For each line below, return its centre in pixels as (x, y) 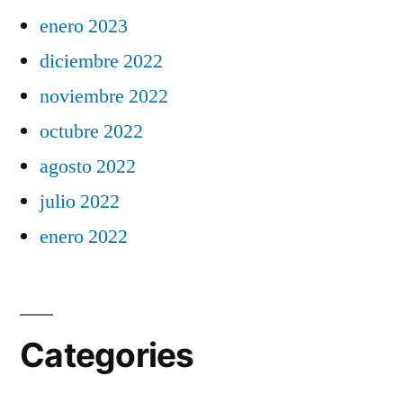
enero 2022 (84, 236)
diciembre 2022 (101, 61)
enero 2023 (84, 26)
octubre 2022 (91, 131)
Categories (107, 354)
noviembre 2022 (104, 96)
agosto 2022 (88, 166)
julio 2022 (80, 201)
